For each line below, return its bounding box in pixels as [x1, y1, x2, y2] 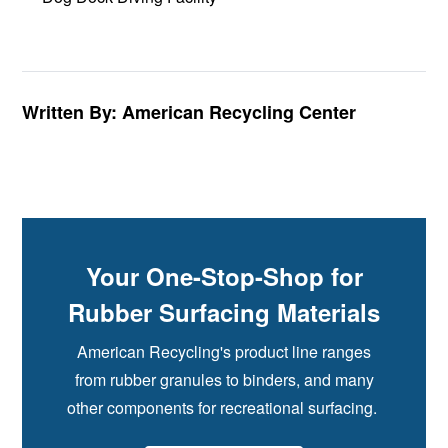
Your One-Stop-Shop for [85, 259, 363, 294]
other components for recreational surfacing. [67, 396, 381, 420]
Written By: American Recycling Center [22, 99, 357, 126]
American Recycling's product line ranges [77, 340, 371, 364]
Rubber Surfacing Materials [68, 295, 380, 330]
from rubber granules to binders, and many [74, 368, 374, 392]
